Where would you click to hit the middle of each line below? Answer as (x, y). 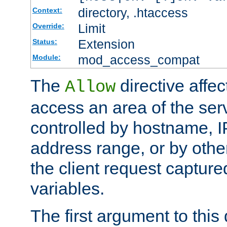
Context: (47, 10)
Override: (48, 26)
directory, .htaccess (133, 12)
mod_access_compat (139, 60)
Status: (45, 41)
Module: (46, 57)
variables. (67, 188)
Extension (106, 44)
